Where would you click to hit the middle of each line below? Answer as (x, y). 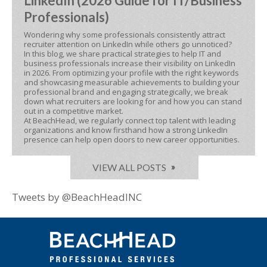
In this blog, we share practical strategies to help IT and (122, 54)
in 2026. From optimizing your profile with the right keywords (131, 73)
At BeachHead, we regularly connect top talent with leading (130, 120)
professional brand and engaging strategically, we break (126, 92)
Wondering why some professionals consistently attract (125, 35)
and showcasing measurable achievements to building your (132, 82)
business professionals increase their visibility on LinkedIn (130, 63)
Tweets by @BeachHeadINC (77, 197)
